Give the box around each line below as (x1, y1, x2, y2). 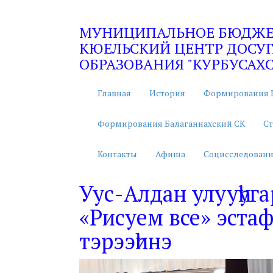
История (149, 87, 185, 99)
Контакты (97, 148, 137, 160)
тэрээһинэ (79, 227, 172, 255)
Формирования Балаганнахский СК (97, 118, 245, 129)
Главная (97, 87, 131, 99)
